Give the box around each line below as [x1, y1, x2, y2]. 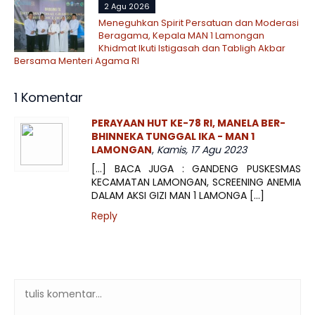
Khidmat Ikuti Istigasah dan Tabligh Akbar [98, 41, 285, 55]
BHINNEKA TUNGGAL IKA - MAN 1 [91, 129, 255, 143]
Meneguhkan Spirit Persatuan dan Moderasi [98, 15, 299, 30]
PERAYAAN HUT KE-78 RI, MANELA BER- [91, 115, 285, 130]
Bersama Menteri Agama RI [14, 53, 139, 67]
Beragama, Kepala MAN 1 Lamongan [98, 28, 264, 42]
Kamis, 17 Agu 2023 [157, 142, 247, 157]
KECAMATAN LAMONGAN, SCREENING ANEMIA [91, 174, 301, 189]
